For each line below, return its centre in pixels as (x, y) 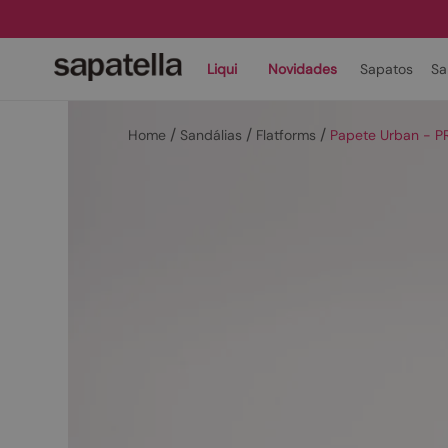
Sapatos (386, 69)
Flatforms (286, 135)
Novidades (302, 69)
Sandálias (211, 135)
